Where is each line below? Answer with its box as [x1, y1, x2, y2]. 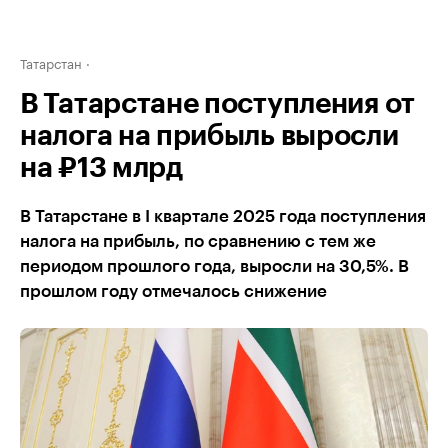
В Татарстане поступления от [20, 90, 415, 118]
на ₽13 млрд [20, 154, 183, 182]
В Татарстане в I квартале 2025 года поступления [20, 208, 426, 225]
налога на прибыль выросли [20, 122, 399, 150]
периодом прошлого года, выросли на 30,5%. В [20, 258, 409, 275]
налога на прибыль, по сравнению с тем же [20, 233, 376, 250]
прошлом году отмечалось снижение [20, 283, 327, 300]
